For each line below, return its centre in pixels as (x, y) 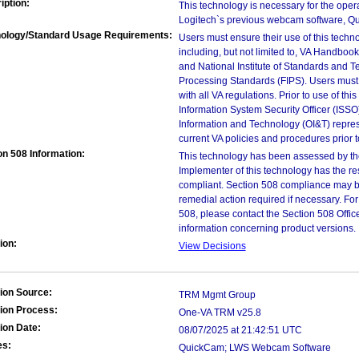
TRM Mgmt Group (217, 295)
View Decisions (212, 246)
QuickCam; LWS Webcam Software (254, 348)
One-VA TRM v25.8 (220, 313)
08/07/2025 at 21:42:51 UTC (240, 330)
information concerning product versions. (267, 228)
